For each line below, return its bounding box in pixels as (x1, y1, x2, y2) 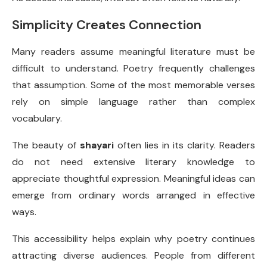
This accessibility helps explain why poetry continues (12, 232, 255, 245)
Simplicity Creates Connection (12, 16, 201, 33)
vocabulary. (12, 112, 62, 125)
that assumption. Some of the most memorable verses (12, 79, 255, 91)
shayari (80, 139, 114, 151)
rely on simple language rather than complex (12, 95, 255, 108)
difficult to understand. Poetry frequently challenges (12, 62, 255, 74)
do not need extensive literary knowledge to (12, 156, 255, 168)
